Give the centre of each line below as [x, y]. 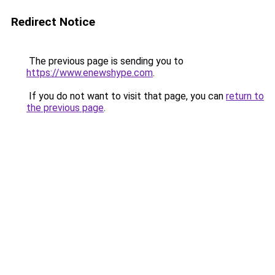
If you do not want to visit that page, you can [126, 96]
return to [245, 96]
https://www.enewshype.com [90, 73]
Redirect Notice [53, 22]
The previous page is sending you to [105, 61]
